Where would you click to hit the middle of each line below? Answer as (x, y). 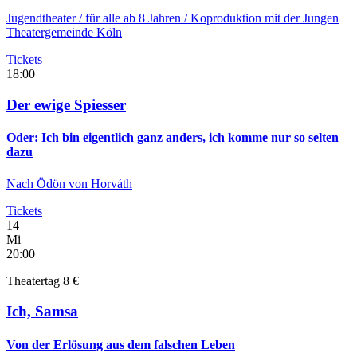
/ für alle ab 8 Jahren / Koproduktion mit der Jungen (209, 18)
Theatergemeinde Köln (64, 33)
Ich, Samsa (42, 312)
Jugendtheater (43, 18)
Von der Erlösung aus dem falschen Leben (121, 344)
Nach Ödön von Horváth (69, 183)
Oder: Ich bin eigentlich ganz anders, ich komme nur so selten (173, 138)
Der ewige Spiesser (66, 105)
